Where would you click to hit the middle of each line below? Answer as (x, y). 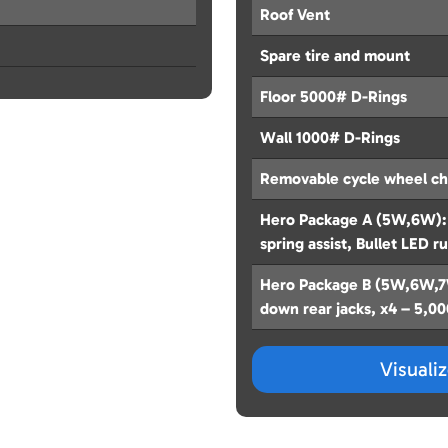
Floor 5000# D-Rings (333, 97)
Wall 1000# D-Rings (330, 138)
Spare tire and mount (335, 56)
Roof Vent (295, 15)
